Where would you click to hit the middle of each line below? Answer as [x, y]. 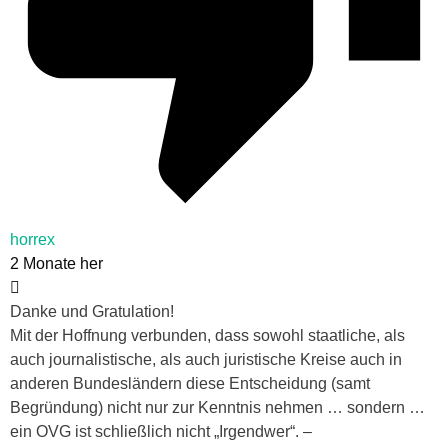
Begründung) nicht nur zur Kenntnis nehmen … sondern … [217, 407]
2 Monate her [56, 263]
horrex [32, 239]
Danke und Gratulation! [92, 311]
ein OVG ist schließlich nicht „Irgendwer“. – [161, 431]
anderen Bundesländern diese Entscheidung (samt [190, 383]
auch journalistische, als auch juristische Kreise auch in [206, 359]
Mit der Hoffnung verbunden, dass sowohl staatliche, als [207, 335]
